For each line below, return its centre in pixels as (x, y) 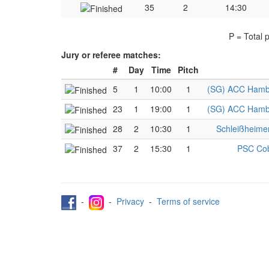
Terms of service (188, 201)
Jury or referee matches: (111, 55)
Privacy (130, 201)
